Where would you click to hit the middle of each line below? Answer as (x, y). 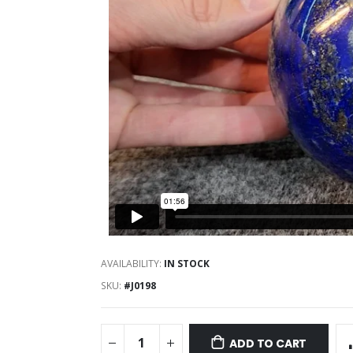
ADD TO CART (268, 344)
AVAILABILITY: (131, 264)
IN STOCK (186, 264)
